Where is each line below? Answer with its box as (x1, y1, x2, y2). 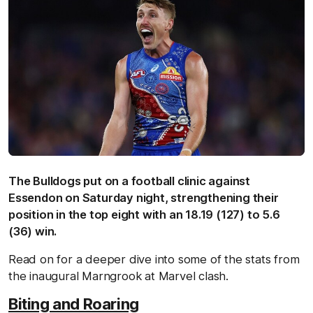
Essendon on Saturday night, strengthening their (8, 190, 279, 205)
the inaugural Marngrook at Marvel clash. (8, 268, 228, 283)
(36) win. (8, 224, 57, 238)
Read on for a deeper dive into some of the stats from (8, 252, 300, 266)
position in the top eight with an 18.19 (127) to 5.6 (8, 207, 280, 221)
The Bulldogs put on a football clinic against (8, 173, 250, 188)
